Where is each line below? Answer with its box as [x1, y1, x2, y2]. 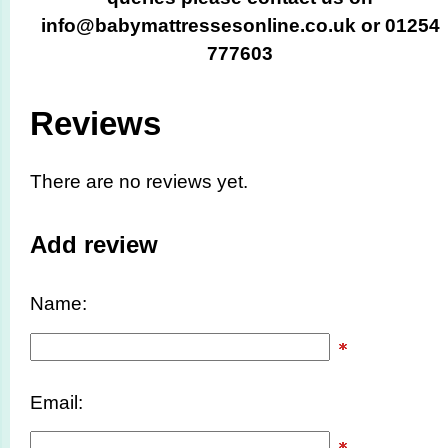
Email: [30, 392, 83, 414]
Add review [30, 230, 158, 258]
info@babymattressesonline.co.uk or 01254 [40, 14, 440, 36]
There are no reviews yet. [30, 171, 248, 193]
